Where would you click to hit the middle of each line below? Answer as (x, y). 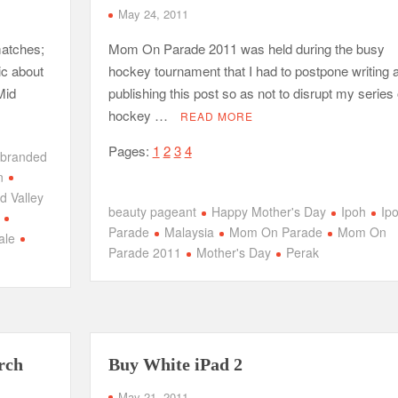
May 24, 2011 (153, 14)
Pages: (130, 151)
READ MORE (216, 116)
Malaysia (189, 232)
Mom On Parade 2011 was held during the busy (246, 48)
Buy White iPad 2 (175, 364)
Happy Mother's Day (268, 211)
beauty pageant (152, 211)
